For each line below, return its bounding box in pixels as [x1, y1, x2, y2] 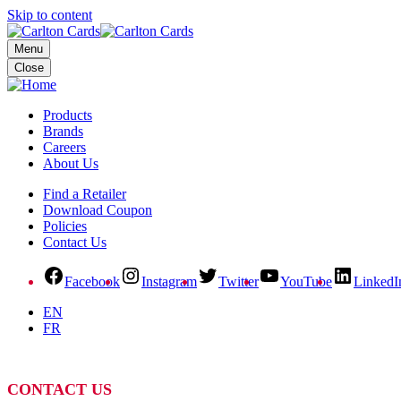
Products [43, 107, 92, 123]
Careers [43, 140, 86, 155]
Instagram [141, 274, 197, 289]
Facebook [64, 274, 120, 289]
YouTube [280, 274, 332, 289]
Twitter [218, 274, 259, 289]
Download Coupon [43, 202, 152, 218]
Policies [43, 218, 87, 234]
